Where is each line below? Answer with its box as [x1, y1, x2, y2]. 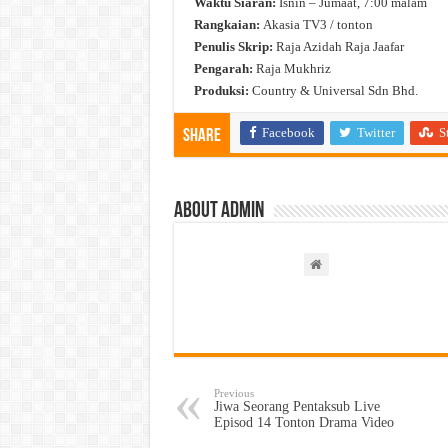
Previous [213, 386, 254, 399]
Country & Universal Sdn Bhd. [248, 82, 418, 98]
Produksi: [193, 82, 249, 98]
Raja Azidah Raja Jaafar [272, 38, 404, 54]
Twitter [356, 124, 395, 140]
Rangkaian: [193, 16, 260, 32]
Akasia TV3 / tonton [259, 16, 373, 32]
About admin [173, 199, 264, 223]
